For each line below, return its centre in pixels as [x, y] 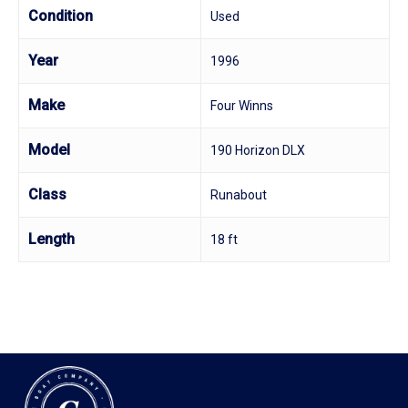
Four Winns [242, 106]
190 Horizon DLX [258, 150]
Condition [61, 16]
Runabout [239, 195]
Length [51, 239]
